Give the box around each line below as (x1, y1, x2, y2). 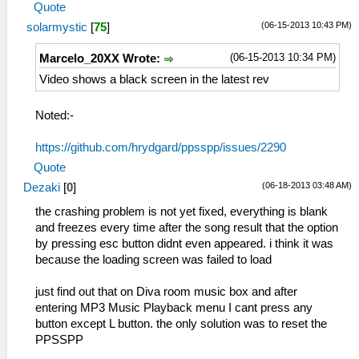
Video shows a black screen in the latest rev (39, 72, 269, 86)
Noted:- (35, 108, 74, 122)
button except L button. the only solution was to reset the (35, 317, 327, 330)
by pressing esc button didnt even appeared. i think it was (35, 236, 333, 250)
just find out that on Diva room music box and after (35, 284, 297, 298)
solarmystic (26, 20, 87, 34)
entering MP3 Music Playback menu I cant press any (35, 301, 313, 314)
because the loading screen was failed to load (35, 252, 272, 266)
